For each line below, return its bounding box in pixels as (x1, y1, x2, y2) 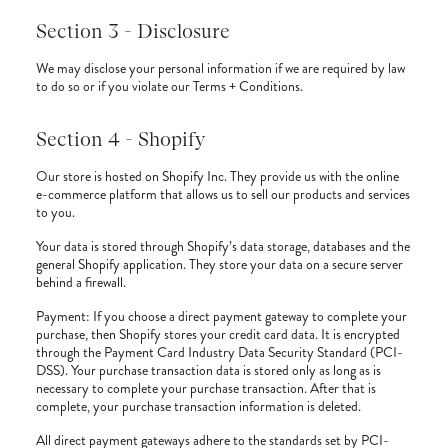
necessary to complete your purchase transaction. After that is (36, 378, 376, 398)
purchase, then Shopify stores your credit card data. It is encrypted (36, 324, 400, 344)
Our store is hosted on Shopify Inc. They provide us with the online (36, 166, 399, 186)
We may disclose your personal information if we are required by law (36, 58, 405, 78)
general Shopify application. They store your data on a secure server (36, 254, 403, 274)
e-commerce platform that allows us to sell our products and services (36, 184, 410, 204)
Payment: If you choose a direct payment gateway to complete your (36, 306, 407, 326)
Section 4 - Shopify (36, 127, 205, 151)
